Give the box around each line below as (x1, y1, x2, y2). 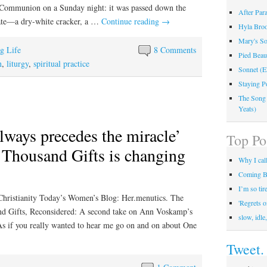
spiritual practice (33, 57, 89, 69)
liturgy (7, 57, 29, 69)
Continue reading (101, 15, 162, 27)
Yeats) (238, 103, 256, 113)
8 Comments (154, 44, 197, 55)
